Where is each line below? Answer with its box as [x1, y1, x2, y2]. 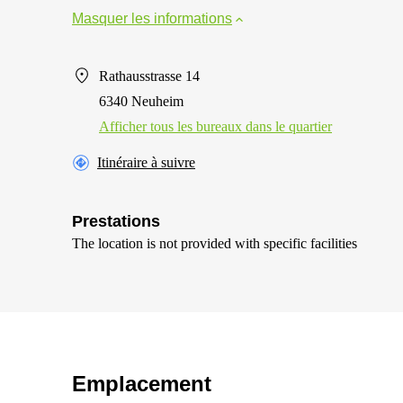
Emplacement [72, 372, 211, 396]
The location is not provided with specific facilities [72, 236, 357, 251]
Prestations [72, 212, 160, 230]
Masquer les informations [72, 11, 232, 26]
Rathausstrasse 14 [99, 68, 200, 84]
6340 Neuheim [99, 94, 184, 109]
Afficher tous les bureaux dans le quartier [99, 119, 332, 134]
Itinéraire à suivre [97, 155, 195, 170]
